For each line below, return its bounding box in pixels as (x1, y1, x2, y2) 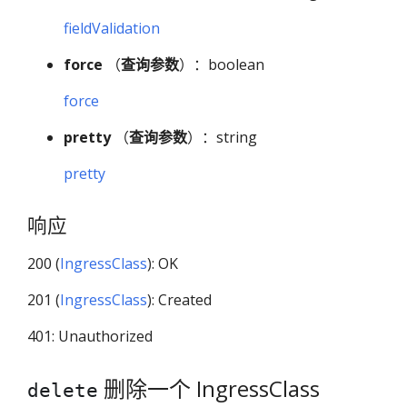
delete (27, 380, 98, 402)
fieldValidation (64, 18, 160, 39)
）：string (187, 127, 257, 148)
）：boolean (179, 55, 264, 75)
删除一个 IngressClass (98, 373, 320, 404)
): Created (147, 290, 212, 311)
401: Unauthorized (27, 326, 153, 347)
